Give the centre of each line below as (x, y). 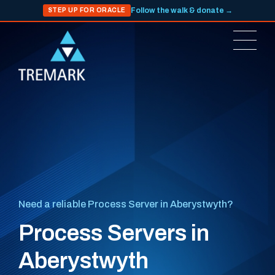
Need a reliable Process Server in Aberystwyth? (126, 204)
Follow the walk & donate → (181, 10)
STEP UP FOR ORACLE (87, 10)
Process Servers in (114, 233)
